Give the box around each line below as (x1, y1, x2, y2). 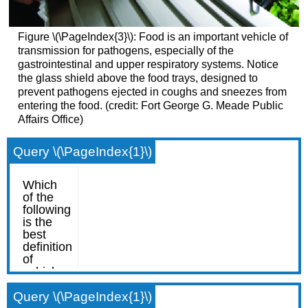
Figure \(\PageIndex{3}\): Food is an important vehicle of (17, 30, 288, 43)
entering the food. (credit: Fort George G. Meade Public (17, 99, 283, 111)
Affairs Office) (17, 113, 83, 125)
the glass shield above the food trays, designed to (17, 71, 258, 84)
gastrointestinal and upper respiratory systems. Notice (17, 58, 278, 70)
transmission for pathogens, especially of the (17, 44, 234, 56)
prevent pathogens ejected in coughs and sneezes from (17, 85, 287, 98)
